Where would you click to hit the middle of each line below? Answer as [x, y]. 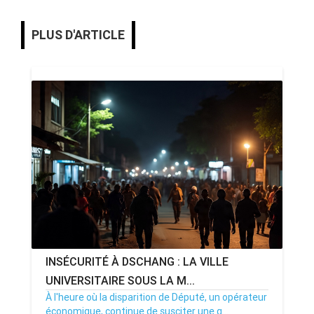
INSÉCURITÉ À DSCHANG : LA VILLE [137, 262]
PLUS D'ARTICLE [78, 35]
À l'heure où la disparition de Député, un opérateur [156, 298]
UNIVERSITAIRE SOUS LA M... [120, 281]
